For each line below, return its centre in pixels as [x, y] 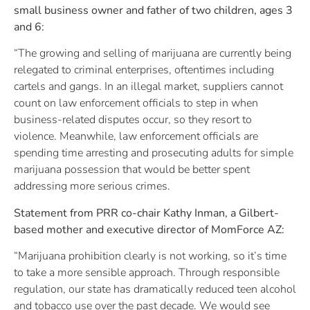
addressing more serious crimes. [92, 186]
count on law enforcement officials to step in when [136, 103]
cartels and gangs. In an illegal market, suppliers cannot [148, 87]
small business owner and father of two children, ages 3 [153, 10]
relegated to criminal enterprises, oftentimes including [144, 70]
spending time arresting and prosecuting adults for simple [154, 153]
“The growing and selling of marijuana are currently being [153, 54]
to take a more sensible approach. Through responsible [147, 272]
